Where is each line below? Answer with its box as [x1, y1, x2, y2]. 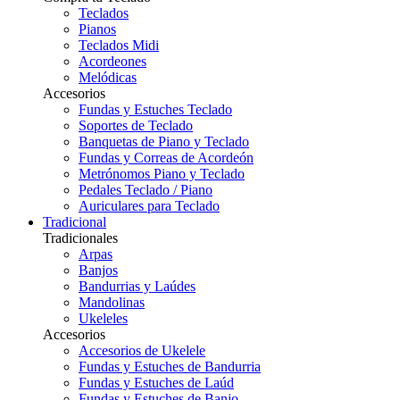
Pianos [79, 21, 116, 37]
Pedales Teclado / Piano [79, 182, 212, 197]
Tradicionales [43, 230, 118, 246]
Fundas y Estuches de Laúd [79, 375, 234, 390]
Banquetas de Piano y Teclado [79, 134, 249, 149]
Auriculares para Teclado [79, 198, 220, 213]
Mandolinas [79, 295, 145, 310]
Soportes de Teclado [79, 118, 193, 133]
